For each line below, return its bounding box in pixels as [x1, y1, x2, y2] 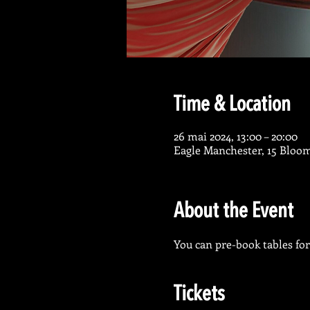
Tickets [173, 284, 225, 305]
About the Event [173, 201, 293, 222]
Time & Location [173, 95, 291, 116]
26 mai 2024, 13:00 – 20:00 [173, 129, 298, 143]
